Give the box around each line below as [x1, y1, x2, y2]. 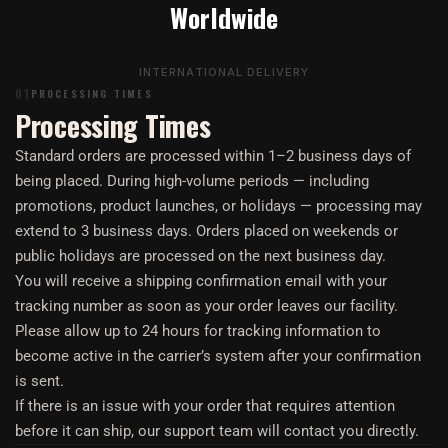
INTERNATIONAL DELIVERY [138, 65, 310, 79]
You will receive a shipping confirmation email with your [15, 272, 387, 290]
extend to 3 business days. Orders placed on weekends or [15, 222, 398, 240]
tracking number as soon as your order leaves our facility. [15, 297, 398, 315]
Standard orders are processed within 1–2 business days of [15, 147, 411, 165]
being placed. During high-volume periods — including [15, 172, 369, 190]
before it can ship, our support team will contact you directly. [15, 422, 419, 440]
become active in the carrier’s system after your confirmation [15, 347, 421, 365]
